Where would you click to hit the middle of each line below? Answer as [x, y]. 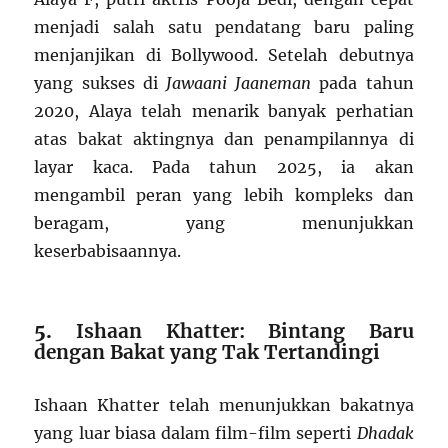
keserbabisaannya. [108, 251]
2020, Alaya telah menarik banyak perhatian [224, 111]
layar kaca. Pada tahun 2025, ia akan [224, 167]
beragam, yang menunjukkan [224, 223]
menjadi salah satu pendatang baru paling [224, 27]
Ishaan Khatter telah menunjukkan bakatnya [224, 405]
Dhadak [385, 433]
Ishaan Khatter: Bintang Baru [244, 331]
